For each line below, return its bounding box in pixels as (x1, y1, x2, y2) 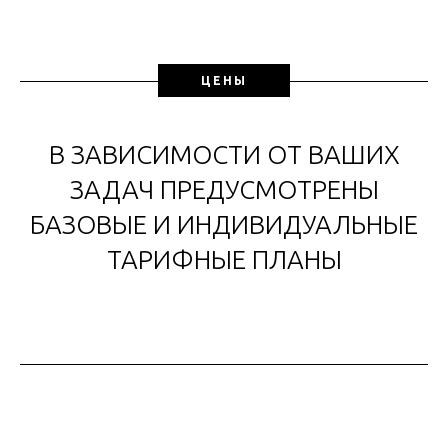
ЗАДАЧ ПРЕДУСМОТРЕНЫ (69, 175, 379, 205)
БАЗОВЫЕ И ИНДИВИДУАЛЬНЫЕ (30, 210, 418, 240)
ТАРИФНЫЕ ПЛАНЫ (106, 245, 342, 275)
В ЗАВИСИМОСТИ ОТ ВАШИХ (48, 140, 400, 170)
